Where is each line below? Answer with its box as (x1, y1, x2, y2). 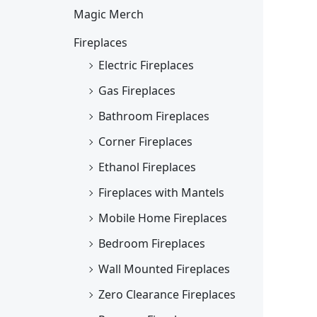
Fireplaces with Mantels (98, 184, 224, 200)
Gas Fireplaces (98, 82, 175, 98)
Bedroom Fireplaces (98, 235, 205, 251)
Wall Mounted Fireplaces (98, 260, 230, 277)
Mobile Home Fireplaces (98, 209, 227, 226)
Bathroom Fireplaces (98, 108, 209, 124)
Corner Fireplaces (98, 133, 192, 149)
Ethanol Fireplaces (98, 158, 196, 175)
